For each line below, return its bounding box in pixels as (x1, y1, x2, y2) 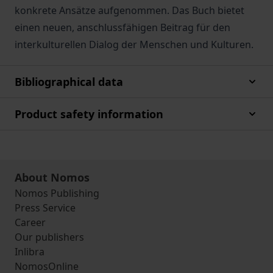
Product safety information (15, 107, 163, 121)
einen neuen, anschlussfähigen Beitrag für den (15, 21, 230, 34)
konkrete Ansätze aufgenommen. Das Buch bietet (15, 4, 244, 17)
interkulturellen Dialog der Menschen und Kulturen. (15, 38, 253, 51)
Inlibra (15, 245, 44, 258)
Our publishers (15, 230, 84, 244)
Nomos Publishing (15, 186, 99, 200)
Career (15, 216, 46, 229)
